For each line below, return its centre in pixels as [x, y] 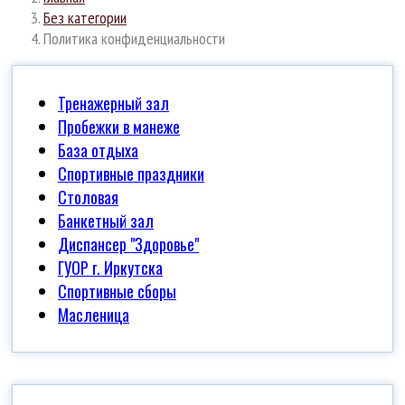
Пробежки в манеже [119, 126]
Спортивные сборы [117, 291]
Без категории [85, 17]
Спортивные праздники [131, 173]
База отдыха [98, 150]
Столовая [88, 197]
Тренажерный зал [113, 103]
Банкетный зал [106, 220]
